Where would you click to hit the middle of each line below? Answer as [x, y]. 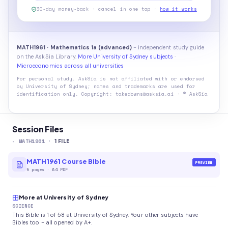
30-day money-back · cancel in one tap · [97, 9]
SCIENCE [23, 206]
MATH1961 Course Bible [66, 161]
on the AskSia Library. [47, 56]
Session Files [38, 129]
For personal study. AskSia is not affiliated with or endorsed [111, 79]
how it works [178, 9]
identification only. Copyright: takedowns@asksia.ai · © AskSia [112, 94]
